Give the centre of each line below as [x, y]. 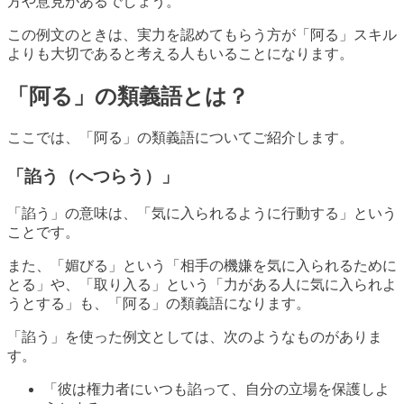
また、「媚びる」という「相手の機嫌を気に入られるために [202, 266]
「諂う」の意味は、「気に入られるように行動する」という [202, 214]
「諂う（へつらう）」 [93, 176]
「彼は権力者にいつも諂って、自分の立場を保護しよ [216, 390]
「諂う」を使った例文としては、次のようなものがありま [195, 337]
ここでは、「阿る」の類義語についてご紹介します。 [180, 137]
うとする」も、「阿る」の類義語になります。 [159, 304]
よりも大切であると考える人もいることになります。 [180, 54]
